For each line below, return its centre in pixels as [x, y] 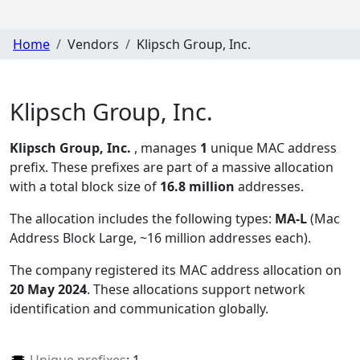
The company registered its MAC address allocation [168, 270]
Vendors [93, 44]
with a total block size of [85, 187]
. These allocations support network [196, 290]
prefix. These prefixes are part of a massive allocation [172, 168]
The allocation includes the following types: [142, 219]
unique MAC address [272, 148]
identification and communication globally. [139, 309]
